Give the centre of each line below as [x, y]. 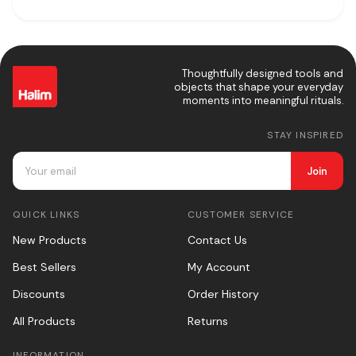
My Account [219, 267]
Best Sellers [44, 267]
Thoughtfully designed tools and [263, 73]
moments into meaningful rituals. [263, 100]
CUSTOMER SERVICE [241, 215]
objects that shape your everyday [259, 87]
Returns [208, 321]
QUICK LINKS [46, 215]
